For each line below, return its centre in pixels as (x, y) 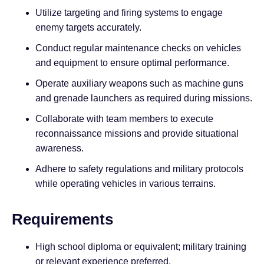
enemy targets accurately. (88, 28)
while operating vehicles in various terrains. (126, 184)
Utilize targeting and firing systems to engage (129, 13)
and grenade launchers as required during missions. (144, 98)
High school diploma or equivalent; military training (141, 247)
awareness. (60, 148)
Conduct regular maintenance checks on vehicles (138, 48)
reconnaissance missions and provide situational (137, 134)
